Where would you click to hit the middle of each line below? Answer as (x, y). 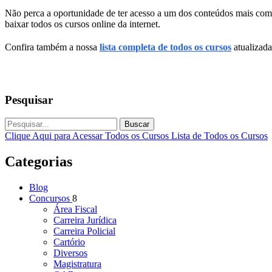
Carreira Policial (84, 231)
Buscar (137, 124)
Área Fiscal (75, 209)
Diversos (70, 253)
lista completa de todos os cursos (165, 47)
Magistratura (77, 264)
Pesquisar (29, 100)
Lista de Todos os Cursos (219, 136)
